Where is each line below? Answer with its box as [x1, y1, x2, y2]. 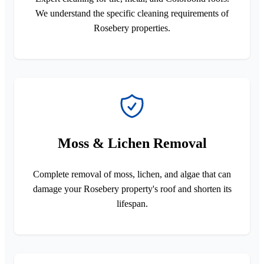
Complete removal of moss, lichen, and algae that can [33, 169, 231, 179]
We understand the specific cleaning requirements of [35, 8, 229, 18]
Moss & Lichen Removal [57, 135, 207, 151]
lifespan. [116, 198, 148, 209]
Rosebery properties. [94, 22, 170, 33]
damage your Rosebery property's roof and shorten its [32, 183, 232, 194]
